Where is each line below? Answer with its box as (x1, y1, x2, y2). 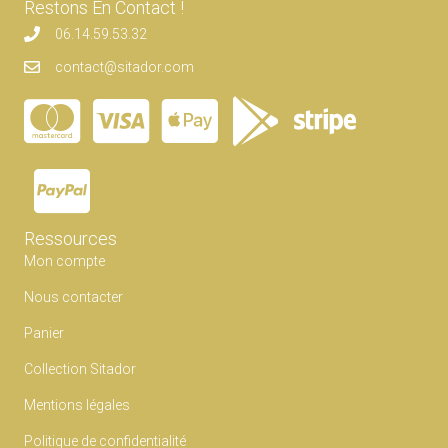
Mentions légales (24, 397, 130, 414)
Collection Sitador (24, 361, 136, 378)
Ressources (24, 228, 117, 250)
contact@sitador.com (55, 59, 194, 76)
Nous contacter (24, 289, 123, 306)
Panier (24, 325, 64, 342)
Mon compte (24, 253, 105, 270)
